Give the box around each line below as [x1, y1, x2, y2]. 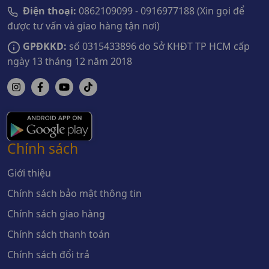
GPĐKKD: [23, 39, 67, 53]
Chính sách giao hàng [7, 207, 105, 220]
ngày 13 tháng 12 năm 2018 [7, 54, 132, 68]
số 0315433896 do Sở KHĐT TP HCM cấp [67, 39, 250, 53]
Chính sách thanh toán [7, 227, 110, 241]
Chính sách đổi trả [7, 247, 89, 261]
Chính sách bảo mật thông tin [7, 186, 142, 200]
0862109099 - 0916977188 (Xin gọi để [76, 4, 244, 18]
